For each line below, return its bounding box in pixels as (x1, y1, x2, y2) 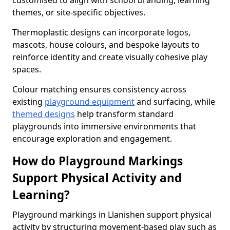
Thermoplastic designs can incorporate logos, (12, 27, 190, 38)
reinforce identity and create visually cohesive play (12, 51, 207, 63)
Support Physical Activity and (12, 170, 182, 186)
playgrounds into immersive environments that (12, 121, 196, 132)
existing (12, 96, 45, 107)
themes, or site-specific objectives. (12, 7, 145, 18)
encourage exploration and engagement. (12, 133, 172, 144)
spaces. (12, 64, 41, 75)
